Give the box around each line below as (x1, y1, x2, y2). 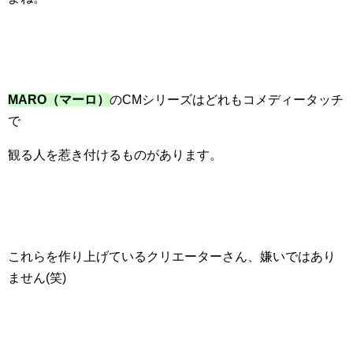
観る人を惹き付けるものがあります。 (8, 148, 222, 162)
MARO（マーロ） (8, 93, 110, 106)
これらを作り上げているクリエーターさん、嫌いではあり (8, 250, 336, 263)
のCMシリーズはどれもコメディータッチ (110, 93, 344, 106)
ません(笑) (8, 271, 66, 284)
